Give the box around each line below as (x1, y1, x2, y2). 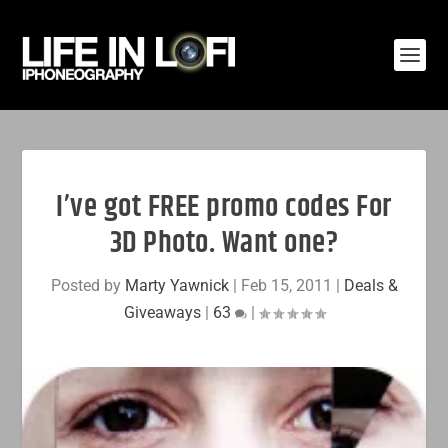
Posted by (50, 276, 125, 295)
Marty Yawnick (124, 276, 229, 295)
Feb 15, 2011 (240, 276, 332, 295)
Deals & (343, 276, 398, 295)
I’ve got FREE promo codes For (56, 185, 392, 230)
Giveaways (123, 303, 201, 322)
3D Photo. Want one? (109, 221, 339, 266)
